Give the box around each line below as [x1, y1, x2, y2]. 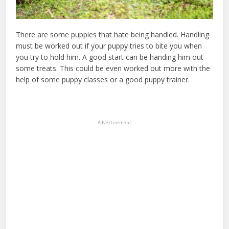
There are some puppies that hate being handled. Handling [16, 29, 210, 39]
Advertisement [98, 119, 131, 126]
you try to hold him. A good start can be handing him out [16, 52, 204, 62]
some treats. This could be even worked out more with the [16, 63, 211, 73]
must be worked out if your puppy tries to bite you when [16, 40, 202, 51]
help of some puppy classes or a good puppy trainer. [16, 74, 190, 84]
